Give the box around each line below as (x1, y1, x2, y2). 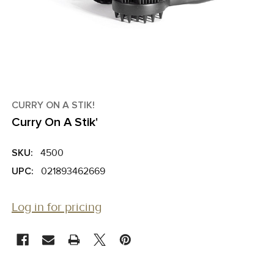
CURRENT (12, 223, 56, 235)
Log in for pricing (12, 200, 102, 215)
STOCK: (12, 237, 46, 250)
